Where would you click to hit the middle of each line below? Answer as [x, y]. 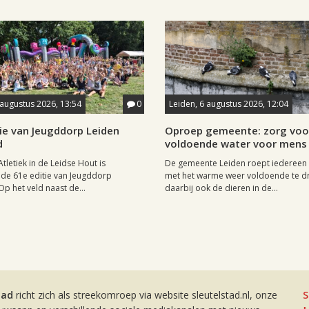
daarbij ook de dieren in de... [221, 188]
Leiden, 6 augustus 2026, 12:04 [229, 104]
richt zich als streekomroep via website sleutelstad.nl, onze [145, 295]
